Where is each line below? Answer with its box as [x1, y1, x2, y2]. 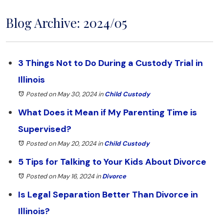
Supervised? [18, 123, 71, 135]
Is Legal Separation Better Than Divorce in [18, 189, 198, 200]
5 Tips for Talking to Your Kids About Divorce [18, 156, 206, 168]
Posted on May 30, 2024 [26, 90, 97, 98]
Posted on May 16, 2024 [26, 172, 94, 180]
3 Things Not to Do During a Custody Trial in [18, 57, 203, 69]
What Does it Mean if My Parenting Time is [18, 107, 197, 118]
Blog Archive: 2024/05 [6, 14, 127, 31]
